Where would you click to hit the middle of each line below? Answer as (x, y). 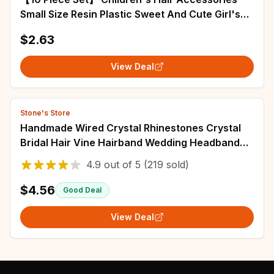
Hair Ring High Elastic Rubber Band (104, 29)
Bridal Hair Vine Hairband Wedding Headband (130, 143)
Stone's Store (45, 113)
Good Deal (82, 190)
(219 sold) (165, 165)
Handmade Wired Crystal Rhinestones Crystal (131, 128)
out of (118, 165)
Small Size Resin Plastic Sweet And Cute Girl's (130, 14)
